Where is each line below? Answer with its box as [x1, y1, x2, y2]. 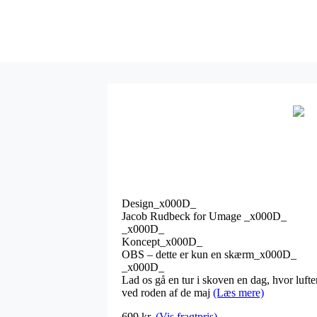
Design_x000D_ [122, 197, 196, 209]
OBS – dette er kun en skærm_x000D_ [122, 248, 296, 260]
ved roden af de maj [122, 286, 213, 299]
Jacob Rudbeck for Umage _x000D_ [122, 209, 287, 222]
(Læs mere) [213, 286, 264, 299]
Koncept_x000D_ [122, 235, 202, 248]
